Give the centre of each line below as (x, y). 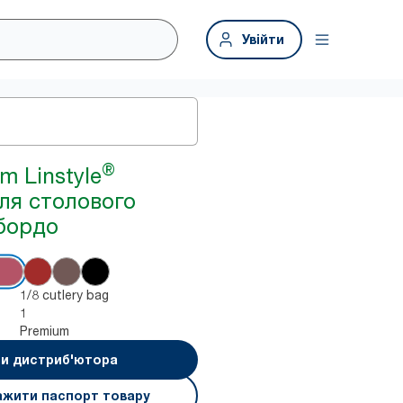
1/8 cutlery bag (65, 295)
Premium (45, 331)
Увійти (263, 39)
